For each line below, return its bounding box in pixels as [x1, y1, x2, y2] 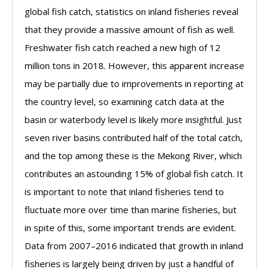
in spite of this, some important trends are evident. [25, 221, 236, 234]
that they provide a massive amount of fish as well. [25, 23, 235, 35]
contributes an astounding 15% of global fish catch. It [25, 167, 243, 180]
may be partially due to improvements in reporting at [25, 77, 244, 89]
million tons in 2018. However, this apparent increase [25, 59, 244, 71]
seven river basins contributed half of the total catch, [25, 131, 243, 144]
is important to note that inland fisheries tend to [25, 185, 224, 198]
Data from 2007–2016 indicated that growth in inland [25, 239, 243, 252]
